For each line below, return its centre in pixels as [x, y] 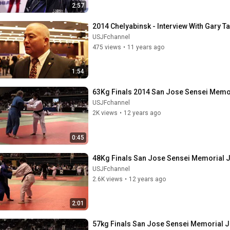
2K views [105, 113]
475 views [107, 47]
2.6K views [108, 179]
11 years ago [146, 47]
